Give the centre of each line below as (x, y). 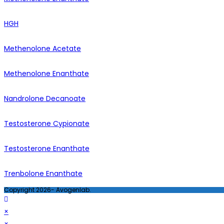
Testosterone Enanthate (47, 149)
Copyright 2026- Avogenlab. (47, 190)
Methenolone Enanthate (46, 74)
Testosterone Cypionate (47, 124)
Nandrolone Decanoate (45, 99)
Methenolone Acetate (42, 49)
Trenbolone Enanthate (43, 174)
